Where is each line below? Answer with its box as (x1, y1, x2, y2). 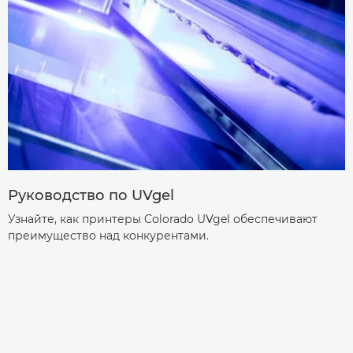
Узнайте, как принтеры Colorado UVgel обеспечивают (8, 212, 318, 227)
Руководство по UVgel (8, 187, 174, 205)
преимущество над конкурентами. (8, 229, 209, 243)
